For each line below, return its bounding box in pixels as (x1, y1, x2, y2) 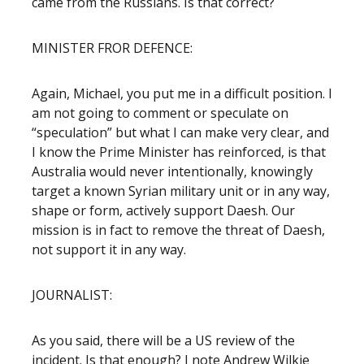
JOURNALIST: (32, 286, 112, 304)
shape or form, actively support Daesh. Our (32, 201, 295, 219)
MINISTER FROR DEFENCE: (32, 39, 193, 57)
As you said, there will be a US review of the (32, 331, 295, 349)
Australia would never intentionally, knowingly (32, 162, 313, 180)
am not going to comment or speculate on (32, 104, 288, 122)
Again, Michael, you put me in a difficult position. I (32, 84, 332, 102)
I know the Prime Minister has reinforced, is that (32, 143, 326, 161)
